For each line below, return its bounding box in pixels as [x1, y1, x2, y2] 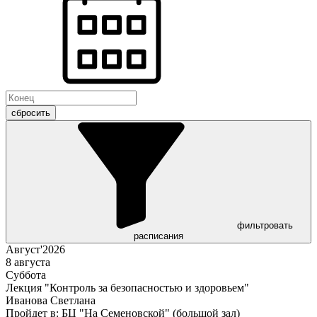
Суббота [6, 269, 46, 282]
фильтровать [236, 220, 293, 231]
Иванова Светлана [6, 294, 96, 307]
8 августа [6, 256, 50, 269]
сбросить [11, 108, 50, 119]
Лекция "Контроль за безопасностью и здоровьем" [6, 282, 249, 294]
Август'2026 [6, 243, 65, 256]
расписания [134, 231, 183, 242]
